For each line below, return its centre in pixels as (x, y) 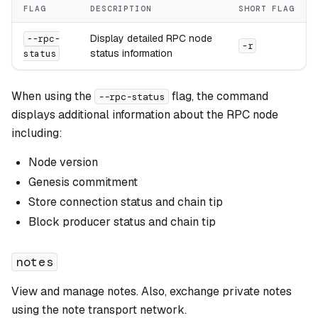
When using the (53, 96)
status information (131, 53)
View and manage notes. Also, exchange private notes (152, 292)
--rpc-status (132, 96)
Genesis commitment (83, 182)
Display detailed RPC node (151, 38)
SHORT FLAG (267, 8)
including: (37, 133)
